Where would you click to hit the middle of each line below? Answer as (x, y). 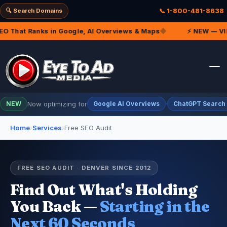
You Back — (55, 206)
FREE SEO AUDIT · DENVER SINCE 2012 (84, 168)
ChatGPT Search (199, 104)
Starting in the (155, 206)
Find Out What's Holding (104, 190)
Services (47, 128)
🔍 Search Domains (34, 11)
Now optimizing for (57, 104)
